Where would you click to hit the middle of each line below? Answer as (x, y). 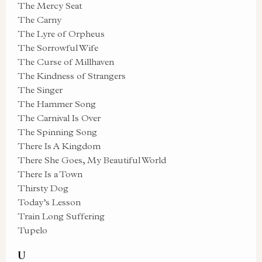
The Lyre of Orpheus (61, 34)
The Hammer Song (57, 104)
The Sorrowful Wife (58, 48)
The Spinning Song (57, 132)
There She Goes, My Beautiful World (92, 160)
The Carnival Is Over (59, 118)
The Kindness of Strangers (72, 76)
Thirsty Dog (43, 188)
